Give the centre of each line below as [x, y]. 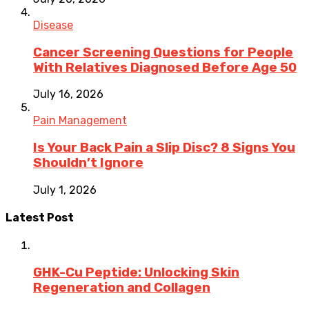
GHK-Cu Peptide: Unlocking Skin [136, 273]
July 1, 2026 [65, 190]
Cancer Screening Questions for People [163, 52]
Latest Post [40, 218]
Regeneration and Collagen [122, 288]
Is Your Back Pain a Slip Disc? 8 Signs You [164, 148]
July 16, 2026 [68, 94]
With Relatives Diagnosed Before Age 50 [165, 67]
